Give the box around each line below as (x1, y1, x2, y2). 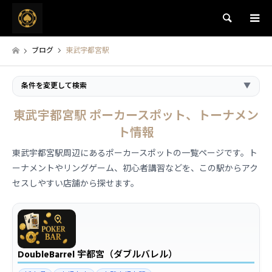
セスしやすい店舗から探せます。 (12, 178, 139, 190)
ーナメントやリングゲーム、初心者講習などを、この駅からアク (12, 163, 258, 175)
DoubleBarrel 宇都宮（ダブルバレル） (18, 248, 177, 261)
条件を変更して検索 (21, 81, 87, 91)
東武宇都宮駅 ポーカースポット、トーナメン (13, 107, 259, 124)
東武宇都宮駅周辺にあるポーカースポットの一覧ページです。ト (12, 148, 257, 160)
